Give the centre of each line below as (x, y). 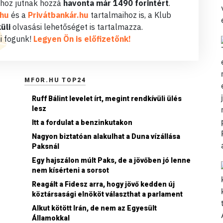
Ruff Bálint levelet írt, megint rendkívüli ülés (107, 99)
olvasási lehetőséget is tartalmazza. (77, 27)
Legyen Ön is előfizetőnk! (82, 39)
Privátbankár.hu (58, 15)
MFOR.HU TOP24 (55, 80)
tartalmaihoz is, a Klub (130, 15)
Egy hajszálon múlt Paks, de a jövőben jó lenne (111, 161)
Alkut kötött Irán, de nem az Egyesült (94, 208)
